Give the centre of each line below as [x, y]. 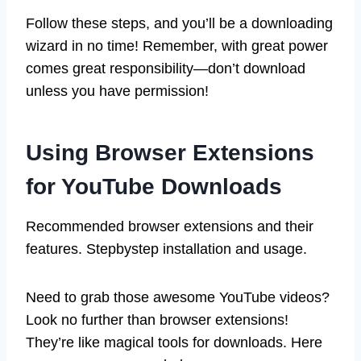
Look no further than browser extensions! [157, 320]
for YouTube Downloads [154, 186]
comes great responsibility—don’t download [166, 68]
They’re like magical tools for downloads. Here [174, 342]
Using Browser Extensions [170, 152]
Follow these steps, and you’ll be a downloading [179, 23]
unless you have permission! [117, 91]
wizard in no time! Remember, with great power [177, 46]
